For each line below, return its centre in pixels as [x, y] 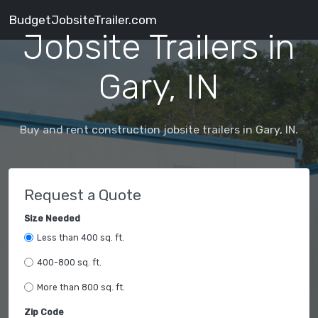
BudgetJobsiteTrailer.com [83, 20]
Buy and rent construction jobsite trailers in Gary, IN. [159, 129]
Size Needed [52, 218]
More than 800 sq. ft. [81, 287]
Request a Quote [83, 194]
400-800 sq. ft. [69, 262]
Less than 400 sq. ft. [80, 237]
